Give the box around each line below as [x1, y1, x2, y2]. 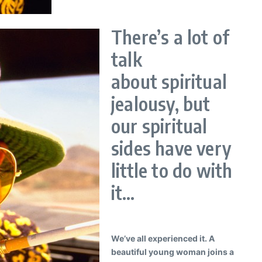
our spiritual [111, 114, 208, 137]
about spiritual [111, 70, 227, 93]
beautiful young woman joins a [111, 247, 234, 257]
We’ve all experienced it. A [111, 233, 215, 243]
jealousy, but [111, 92, 211, 115]
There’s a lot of [111, 25, 230, 49]
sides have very [111, 136, 231, 160]
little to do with [111, 158, 233, 182]
